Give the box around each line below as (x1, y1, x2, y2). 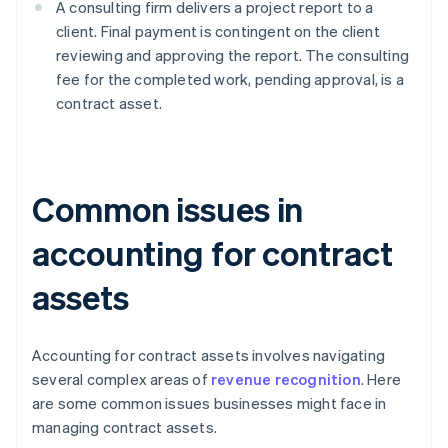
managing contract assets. (32, 417, 217, 438)
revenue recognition (211, 369, 361, 390)
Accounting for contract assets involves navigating (32, 345, 386, 366)
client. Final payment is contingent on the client (56, 21, 380, 42)
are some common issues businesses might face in (32, 393, 387, 414)
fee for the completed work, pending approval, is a (56, 69, 405, 90)
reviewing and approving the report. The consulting (56, 45, 410, 66)
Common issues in (32, 187, 304, 231)
